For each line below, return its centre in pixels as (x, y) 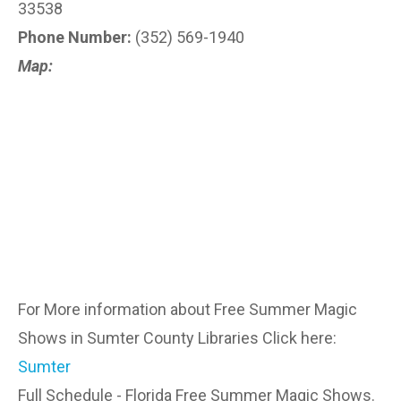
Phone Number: (75, 37)
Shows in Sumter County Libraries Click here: (177, 338)
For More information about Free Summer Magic (188, 309)
